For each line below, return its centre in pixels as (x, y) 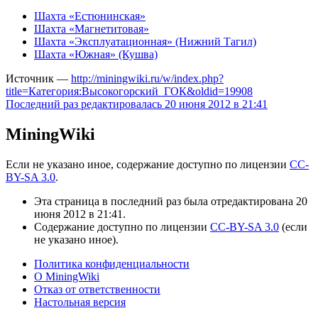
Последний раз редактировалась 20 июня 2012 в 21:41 (137, 104)
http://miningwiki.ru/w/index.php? (147, 78)
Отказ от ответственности (97, 289)
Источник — (38, 78)
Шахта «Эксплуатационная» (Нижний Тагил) (145, 41)
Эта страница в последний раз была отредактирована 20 (171, 201)
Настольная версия (80, 302)
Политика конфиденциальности (112, 263)
